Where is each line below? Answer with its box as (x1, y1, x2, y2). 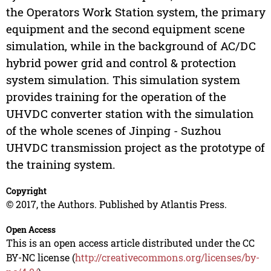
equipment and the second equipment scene (5, 21, 245, 37)
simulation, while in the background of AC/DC (5, 38, 256, 54)
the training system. (5, 157, 116, 172)
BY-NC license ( (5, 251, 75, 264)
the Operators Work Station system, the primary (5, 4, 266, 20)
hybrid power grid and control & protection (5, 55, 236, 71)
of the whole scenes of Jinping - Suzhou (5, 123, 221, 139)
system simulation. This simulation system (5, 72, 240, 88)
